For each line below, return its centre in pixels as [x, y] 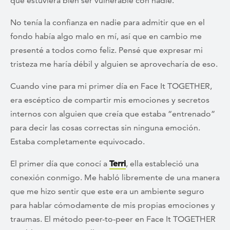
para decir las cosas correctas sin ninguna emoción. [105, 127]
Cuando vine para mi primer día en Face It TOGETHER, [111, 86]
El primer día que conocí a [60, 163]
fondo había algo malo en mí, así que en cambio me [106, 36]
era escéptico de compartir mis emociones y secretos [110, 100]
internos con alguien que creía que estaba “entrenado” [113, 113]
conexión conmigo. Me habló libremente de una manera [115, 177]
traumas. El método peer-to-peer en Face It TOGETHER [113, 219]
